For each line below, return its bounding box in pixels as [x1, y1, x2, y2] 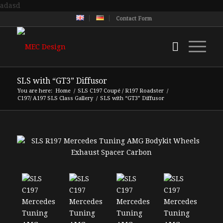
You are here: [17, 88, 52, 94]
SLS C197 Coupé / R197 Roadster [77, 88, 164, 94]
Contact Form [115, 15, 152, 22]
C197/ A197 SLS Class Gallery [17, 95, 93, 102]
